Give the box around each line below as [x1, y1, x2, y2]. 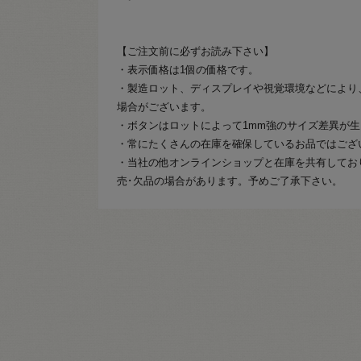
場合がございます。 [117, 100, 211, 113]
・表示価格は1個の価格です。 [117, 63, 259, 76]
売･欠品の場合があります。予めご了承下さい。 [117, 174, 342, 187]
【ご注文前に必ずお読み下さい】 [117, 44, 274, 57]
